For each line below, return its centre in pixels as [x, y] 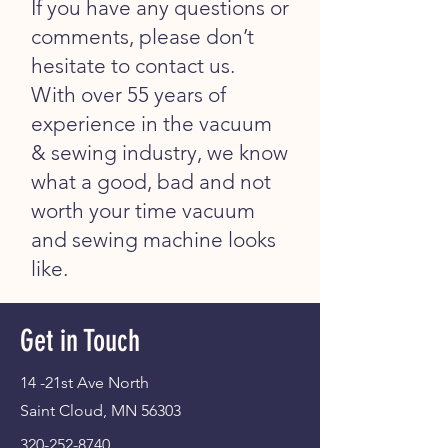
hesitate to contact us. [133, 65]
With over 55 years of [128, 94]
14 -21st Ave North [84, 382]
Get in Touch [80, 340]
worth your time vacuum [143, 210]
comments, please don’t [142, 36]
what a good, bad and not [151, 181]
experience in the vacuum [151, 123]
